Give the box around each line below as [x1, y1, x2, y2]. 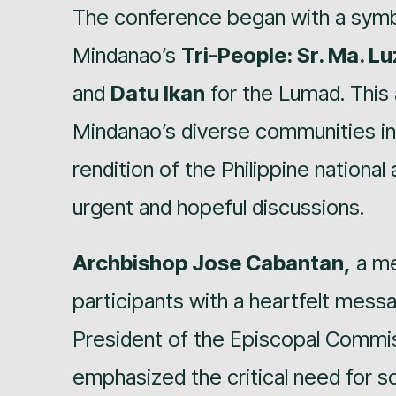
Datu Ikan [110, 80, 205, 106]
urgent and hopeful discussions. [72, 194, 364, 220]
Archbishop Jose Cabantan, [72, 249, 351, 276]
